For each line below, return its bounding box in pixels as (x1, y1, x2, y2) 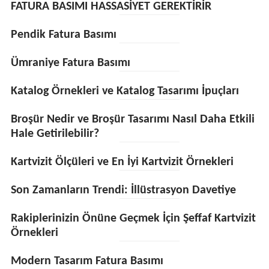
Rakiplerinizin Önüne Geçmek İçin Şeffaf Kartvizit (10, 213, 256, 225)
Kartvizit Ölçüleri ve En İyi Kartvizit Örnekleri (10, 156, 234, 168)
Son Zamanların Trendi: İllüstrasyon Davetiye (10, 184, 236, 196)
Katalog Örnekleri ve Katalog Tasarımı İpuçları (10, 85, 239, 97)
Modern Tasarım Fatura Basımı (10, 255, 163, 267)
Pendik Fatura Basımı (10, 29, 116, 41)
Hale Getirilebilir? (10, 128, 99, 140)
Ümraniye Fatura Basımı (10, 57, 130, 69)
